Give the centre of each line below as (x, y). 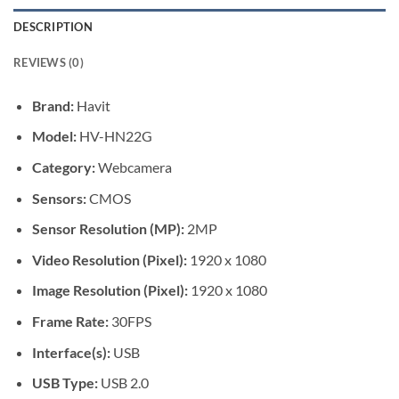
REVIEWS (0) (49, 62)
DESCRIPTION (53, 26)
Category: (63, 167)
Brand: (53, 105)
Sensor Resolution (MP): (108, 229)
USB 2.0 (123, 383)
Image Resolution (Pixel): (111, 290)
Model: (54, 136)
